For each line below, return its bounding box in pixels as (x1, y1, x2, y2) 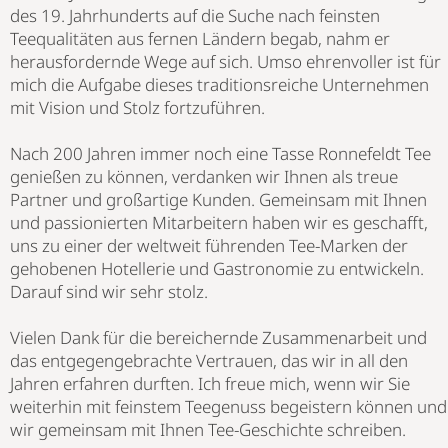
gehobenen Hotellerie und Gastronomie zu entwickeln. (10, 256, 424, 280)
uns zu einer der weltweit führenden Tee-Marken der (10, 233, 408, 257)
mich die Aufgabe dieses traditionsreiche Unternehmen (10, 72, 429, 96)
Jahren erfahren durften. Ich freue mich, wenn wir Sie (10, 371, 410, 395)
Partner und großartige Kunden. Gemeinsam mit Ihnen (10, 187, 427, 211)
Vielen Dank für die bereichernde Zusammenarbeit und (10, 325, 427, 349)
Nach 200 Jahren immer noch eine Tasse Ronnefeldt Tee (10, 141, 431, 165)
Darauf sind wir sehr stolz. (10, 279, 212, 303)
